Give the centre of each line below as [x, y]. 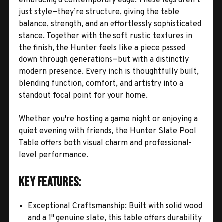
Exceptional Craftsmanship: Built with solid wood [115, 206]
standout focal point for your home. [83, 95]
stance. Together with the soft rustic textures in [106, 36]
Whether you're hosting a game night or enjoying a [108, 119]
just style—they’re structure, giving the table [99, 12]
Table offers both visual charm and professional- [105, 143]
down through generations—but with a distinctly [104, 60]
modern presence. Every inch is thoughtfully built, [109, 72]
